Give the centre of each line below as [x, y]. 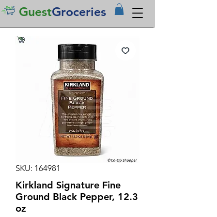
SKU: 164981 [38, 168]
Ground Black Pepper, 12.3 [77, 196]
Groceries [79, 12]
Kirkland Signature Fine [68, 185]
